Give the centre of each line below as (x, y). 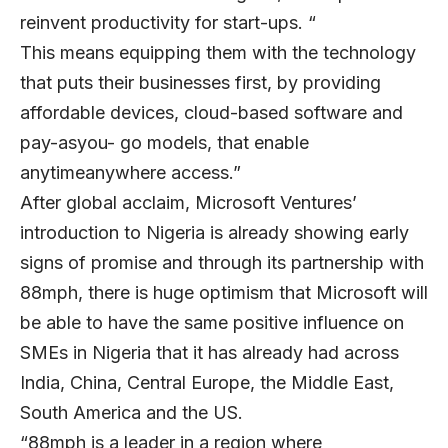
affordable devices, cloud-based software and (211, 113)
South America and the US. (131, 413)
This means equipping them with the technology (218, 53)
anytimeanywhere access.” (130, 173)
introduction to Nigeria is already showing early (214, 233)
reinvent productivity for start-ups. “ (168, 23)
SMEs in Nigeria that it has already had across (209, 353)
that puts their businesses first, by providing (200, 83)
